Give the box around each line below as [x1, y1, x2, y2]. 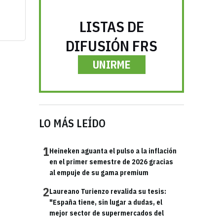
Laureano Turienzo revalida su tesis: [49, 187, 166, 196]
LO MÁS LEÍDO [39, 116, 106, 130]
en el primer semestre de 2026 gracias [49, 157, 173, 166]
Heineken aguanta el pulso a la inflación [49, 147, 177, 155]
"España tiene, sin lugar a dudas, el [49, 198, 162, 207]
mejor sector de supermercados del [49, 209, 164, 218]
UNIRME [92, 57, 131, 72]
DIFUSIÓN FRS [66, 36, 157, 55]
